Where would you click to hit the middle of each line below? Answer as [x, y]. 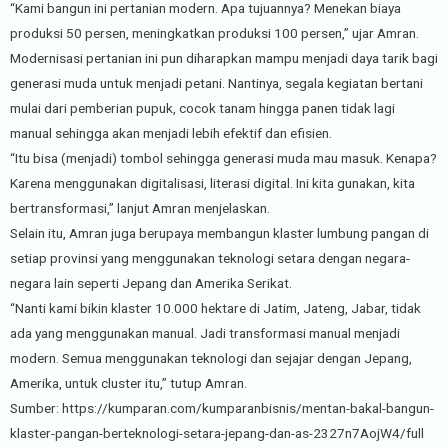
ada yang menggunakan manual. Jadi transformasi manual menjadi [205, 332]
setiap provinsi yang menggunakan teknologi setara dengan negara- [210, 257]
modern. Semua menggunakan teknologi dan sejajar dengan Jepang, [211, 357]
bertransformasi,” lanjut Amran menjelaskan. [140, 207]
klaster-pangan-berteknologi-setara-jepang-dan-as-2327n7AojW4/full [217, 432]
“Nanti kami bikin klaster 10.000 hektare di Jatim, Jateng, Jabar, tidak [215, 307]
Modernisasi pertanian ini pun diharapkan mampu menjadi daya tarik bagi [224, 57]
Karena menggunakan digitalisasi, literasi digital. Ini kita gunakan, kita [212, 182]
